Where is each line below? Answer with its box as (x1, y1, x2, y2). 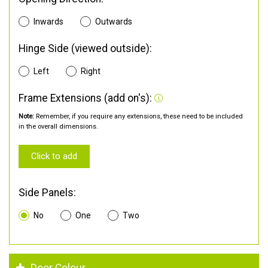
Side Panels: (19, 186, 76, 199)
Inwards (33, 16, 63, 26)
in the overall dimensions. (19, 122, 98, 130)
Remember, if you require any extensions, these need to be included (34, 112, 243, 120)
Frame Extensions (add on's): (19, 92, 154, 104)
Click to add (31, 150, 77, 162)
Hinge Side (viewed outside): (19, 42, 152, 54)
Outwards (95, 16, 132, 26)
